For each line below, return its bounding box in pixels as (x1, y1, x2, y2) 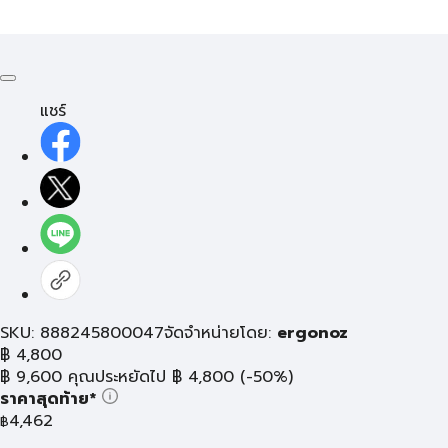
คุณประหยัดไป (68, 365, 166, 389)
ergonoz (277, 321, 348, 345)
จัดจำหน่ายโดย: (164, 321, 277, 345)
